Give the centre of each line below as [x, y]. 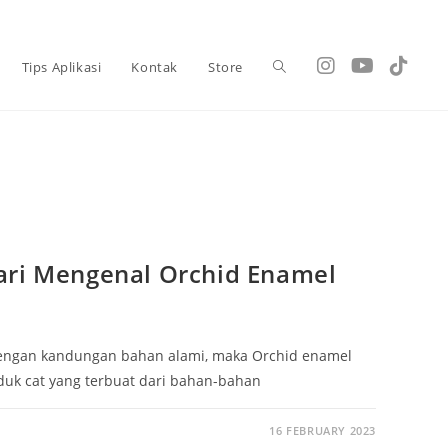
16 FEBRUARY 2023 [322, 430]
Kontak [154, 67]
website [299, 152]
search [295, 237]
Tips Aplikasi [61, 67]
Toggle [295, 67]
